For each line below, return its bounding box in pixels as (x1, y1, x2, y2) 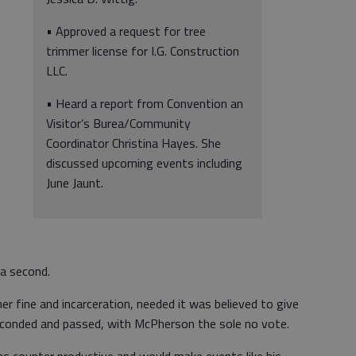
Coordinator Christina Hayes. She (46, 133, 221, 153)
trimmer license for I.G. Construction (46, 41, 239, 60)
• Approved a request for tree (46, 21, 206, 41)
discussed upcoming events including (46, 153, 242, 172)
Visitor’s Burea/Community (46, 114, 191, 133)
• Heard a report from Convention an (46, 94, 243, 113)
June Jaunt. (46, 173, 106, 192)
